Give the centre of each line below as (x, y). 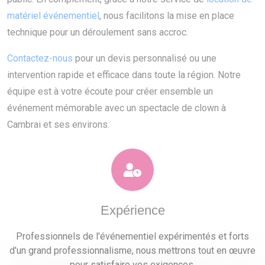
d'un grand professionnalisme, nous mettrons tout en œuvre (132, 251)
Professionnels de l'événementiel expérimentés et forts (132, 237)
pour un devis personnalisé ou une (145, 59)
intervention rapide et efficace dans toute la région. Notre (124, 75)
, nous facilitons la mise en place (167, 16)
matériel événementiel (53, 16)
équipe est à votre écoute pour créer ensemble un (110, 92)
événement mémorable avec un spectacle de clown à (117, 108)
